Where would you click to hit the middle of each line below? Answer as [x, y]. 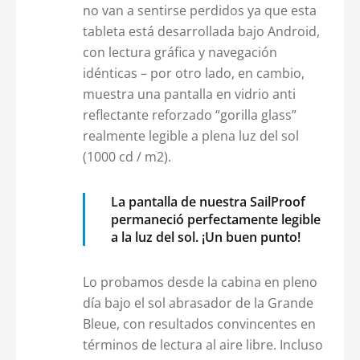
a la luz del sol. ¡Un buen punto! [205, 237]
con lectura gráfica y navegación [180, 52]
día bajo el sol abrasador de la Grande [198, 303]
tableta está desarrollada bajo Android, [201, 31]
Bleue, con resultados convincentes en [199, 323]
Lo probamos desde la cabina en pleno [200, 282]
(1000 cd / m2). [127, 156]
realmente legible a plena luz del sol [190, 135]
